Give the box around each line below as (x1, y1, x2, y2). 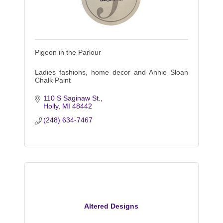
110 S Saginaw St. (43, 94, 101, 102)
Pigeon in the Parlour (34, 48, 101, 56)
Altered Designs (84, 202, 139, 211)
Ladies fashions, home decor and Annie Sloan (34, 68, 189, 76)
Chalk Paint (34, 76, 71, 84)
